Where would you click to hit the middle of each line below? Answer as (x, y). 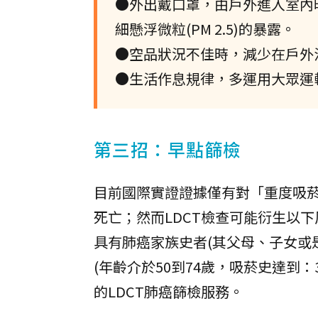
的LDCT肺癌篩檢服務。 (169, 291)
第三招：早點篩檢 (168, 149)
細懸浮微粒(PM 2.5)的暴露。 (205, 29)
